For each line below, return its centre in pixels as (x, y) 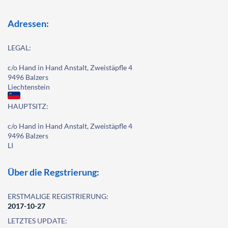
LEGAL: (19, 48)
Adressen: (28, 23)
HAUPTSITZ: (28, 106)
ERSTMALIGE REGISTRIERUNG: (58, 196)
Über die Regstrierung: (53, 172)
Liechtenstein (29, 87)
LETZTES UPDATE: (37, 221)
